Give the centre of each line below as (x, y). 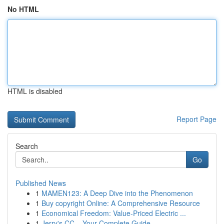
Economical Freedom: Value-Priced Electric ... (114, 213)
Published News (41, 183)
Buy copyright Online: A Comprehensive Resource (121, 203)
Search (27, 146)
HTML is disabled (35, 91)
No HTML (23, 9)
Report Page (196, 119)
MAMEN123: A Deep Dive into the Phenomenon (117, 193)
